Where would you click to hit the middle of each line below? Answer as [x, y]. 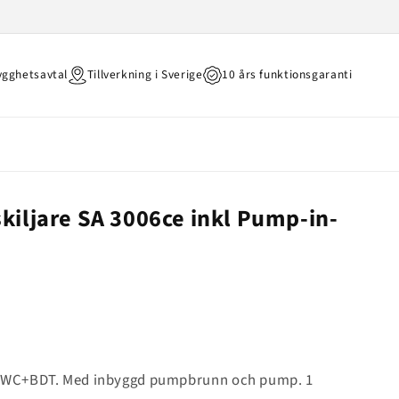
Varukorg [331, 143]
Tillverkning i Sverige [145, 75]
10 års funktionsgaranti [287, 75]
